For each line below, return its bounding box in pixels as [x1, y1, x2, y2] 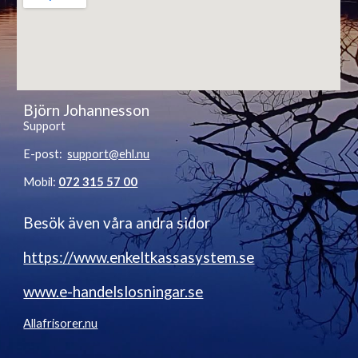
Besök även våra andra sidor [23, 214, 214, 233]
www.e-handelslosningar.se [23, 283, 204, 301]
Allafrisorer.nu [23, 316, 98, 331]
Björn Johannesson [23, 101, 150, 120]
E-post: [23, 147, 68, 161]
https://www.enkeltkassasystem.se [23, 249, 255, 267]
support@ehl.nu [67, 147, 150, 161]
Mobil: [23, 175, 59, 189]
